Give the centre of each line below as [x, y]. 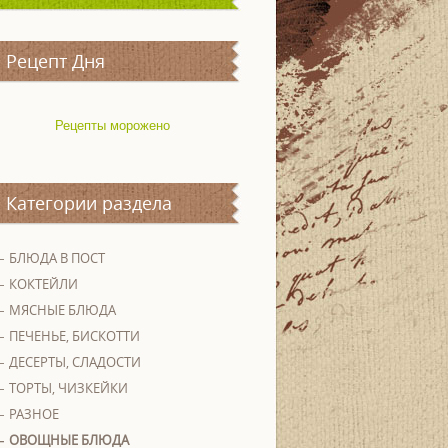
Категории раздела [89, 203]
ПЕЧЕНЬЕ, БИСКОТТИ [74, 336]
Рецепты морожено [112, 125]
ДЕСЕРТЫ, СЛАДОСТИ [75, 362]
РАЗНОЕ [34, 414]
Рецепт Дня [55, 61]
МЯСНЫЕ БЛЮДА [62, 310]
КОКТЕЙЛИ [43, 284]
